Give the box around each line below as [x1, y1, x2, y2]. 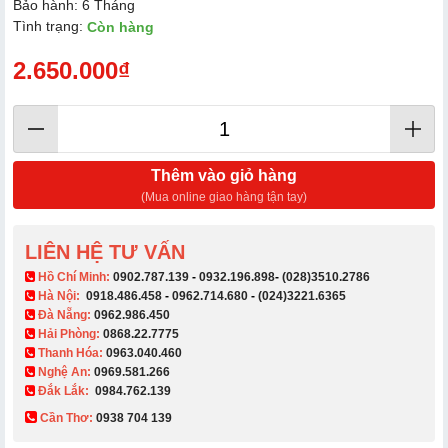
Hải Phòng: [35, 326, 103, 341]
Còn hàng [87, 19, 154, 36]
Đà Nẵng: [35, 307, 94, 322]
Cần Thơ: [37, 410, 96, 425]
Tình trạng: [13, 17, 87, 34]
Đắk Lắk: [35, 383, 92, 398]
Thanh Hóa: [35, 345, 106, 360]
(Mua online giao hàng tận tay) [141, 189, 307, 204]
